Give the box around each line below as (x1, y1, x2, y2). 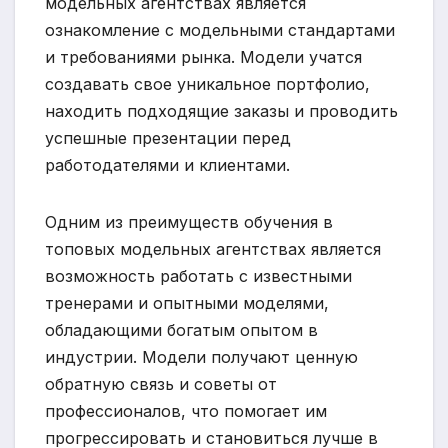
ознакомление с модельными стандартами (45, 19, 395, 40)
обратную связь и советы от (45, 373, 277, 394)
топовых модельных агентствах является (45, 238, 381, 259)
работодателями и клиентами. (45, 154, 290, 175)
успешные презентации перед (45, 127, 291, 148)
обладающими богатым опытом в (45, 319, 318, 340)
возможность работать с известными (45, 265, 352, 286)
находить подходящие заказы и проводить (45, 100, 398, 121)
